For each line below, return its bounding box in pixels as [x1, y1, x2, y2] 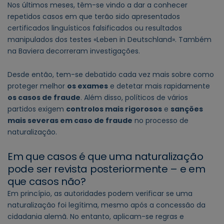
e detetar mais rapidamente [108, 81, 210, 91]
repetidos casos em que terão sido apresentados [7, 11, 180, 21]
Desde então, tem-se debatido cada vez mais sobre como [7, 69, 214, 80]
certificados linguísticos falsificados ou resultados [7, 22, 182, 33]
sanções [170, 104, 203, 114]
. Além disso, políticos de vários [80, 92, 188, 103]
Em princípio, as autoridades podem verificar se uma [7, 188, 192, 198]
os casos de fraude [7, 92, 80, 103]
